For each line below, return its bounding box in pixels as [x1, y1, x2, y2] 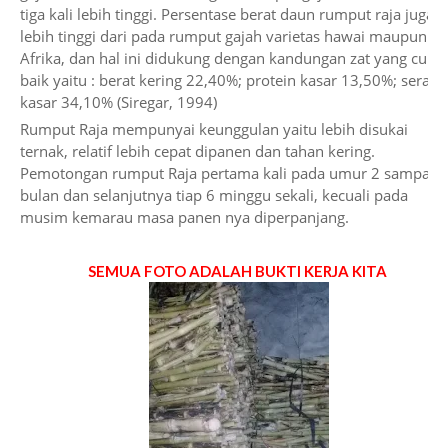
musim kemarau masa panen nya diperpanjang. [20, 207, 349, 227]
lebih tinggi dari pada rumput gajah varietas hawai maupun [20, 26, 427, 46]
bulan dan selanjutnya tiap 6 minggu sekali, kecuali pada [20, 185, 408, 205]
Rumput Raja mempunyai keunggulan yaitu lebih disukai [20, 119, 408, 139]
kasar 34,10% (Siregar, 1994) [20, 92, 221, 112]
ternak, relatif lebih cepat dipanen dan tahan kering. [20, 141, 375, 161]
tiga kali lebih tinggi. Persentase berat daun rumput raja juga [20, 4, 434, 24]
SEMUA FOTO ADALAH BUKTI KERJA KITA [88, 262, 390, 280]
